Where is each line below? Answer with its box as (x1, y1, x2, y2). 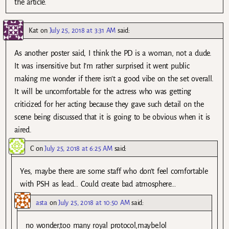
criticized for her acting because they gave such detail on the (14, 100, 204, 109)
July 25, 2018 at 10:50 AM (58, 199, 130, 207)
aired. (14, 126, 32, 134)
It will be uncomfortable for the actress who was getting (14, 87, 191, 96)
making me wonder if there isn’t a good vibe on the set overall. (14, 75, 214, 83)
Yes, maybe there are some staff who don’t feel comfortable (20, 167, 208, 176)
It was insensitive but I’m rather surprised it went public (14, 62, 190, 71)
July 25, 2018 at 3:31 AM (49, 27, 116, 35)
